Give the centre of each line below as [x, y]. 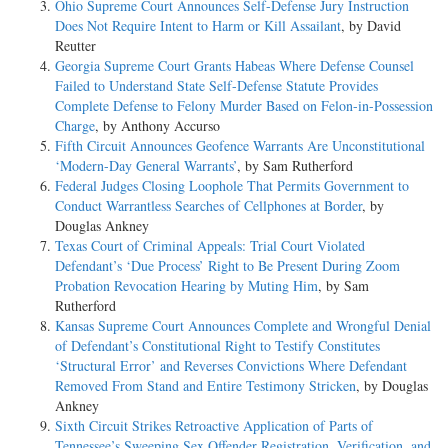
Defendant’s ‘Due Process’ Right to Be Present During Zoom [227, 266]
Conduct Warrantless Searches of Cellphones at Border [208, 206]
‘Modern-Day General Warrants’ [146, 166]
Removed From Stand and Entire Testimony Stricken [205, 386]
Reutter [75, 46]
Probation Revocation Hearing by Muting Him [186, 286]
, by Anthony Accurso [157, 126]
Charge [75, 126]
